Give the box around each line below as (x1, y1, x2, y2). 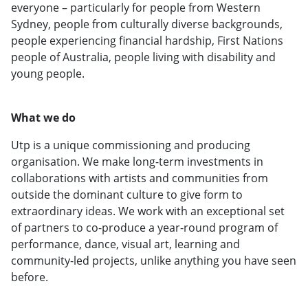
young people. (11, 65, 85, 81)
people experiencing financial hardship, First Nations (11, 32, 283, 48)
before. (11, 269, 48, 285)
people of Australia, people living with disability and (11, 49, 276, 65)
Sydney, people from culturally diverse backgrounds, (11, 16, 283, 32)
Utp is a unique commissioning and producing (11, 137, 250, 153)
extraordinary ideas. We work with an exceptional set (11, 203, 285, 219)
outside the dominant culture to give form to (11, 186, 243, 202)
